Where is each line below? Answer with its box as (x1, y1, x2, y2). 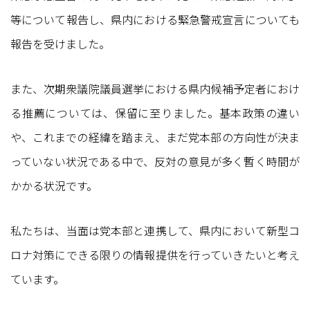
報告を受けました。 (10, 35, 110, 52)
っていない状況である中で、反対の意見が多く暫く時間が (10, 153, 300, 170)
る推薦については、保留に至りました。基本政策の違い (10, 104, 300, 121)
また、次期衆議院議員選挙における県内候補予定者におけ (10, 80, 300, 97)
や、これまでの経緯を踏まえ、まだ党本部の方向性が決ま (10, 129, 300, 145)
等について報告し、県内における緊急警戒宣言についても (10, 11, 300, 28)
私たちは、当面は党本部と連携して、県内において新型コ (10, 222, 300, 239)
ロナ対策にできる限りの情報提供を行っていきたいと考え (10, 246, 300, 263)
